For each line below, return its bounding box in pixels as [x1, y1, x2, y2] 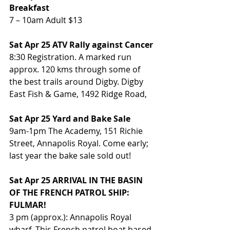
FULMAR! [9, 199, 46, 211]
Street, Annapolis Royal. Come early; [9, 138, 152, 149]
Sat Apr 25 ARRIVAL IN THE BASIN [9, 175, 145, 186]
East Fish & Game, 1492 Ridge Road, [9, 88, 149, 100]
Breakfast [9, 2, 49, 14]
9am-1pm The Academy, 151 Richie [9, 125, 145, 137]
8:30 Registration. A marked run [9, 51, 133, 63]
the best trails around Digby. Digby [9, 76, 145, 88]
